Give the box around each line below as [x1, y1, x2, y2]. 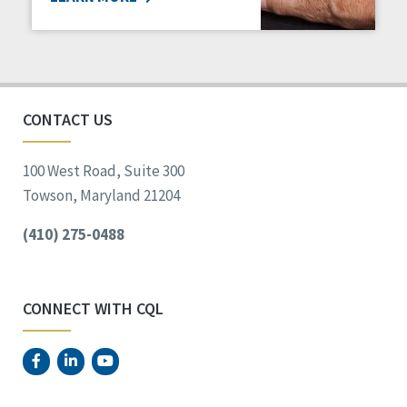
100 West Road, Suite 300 [23, 161, 184, 182]
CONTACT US [23, 109, 113, 131]
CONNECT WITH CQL [23, 298, 164, 320]
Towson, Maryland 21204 [23, 185, 180, 206]
